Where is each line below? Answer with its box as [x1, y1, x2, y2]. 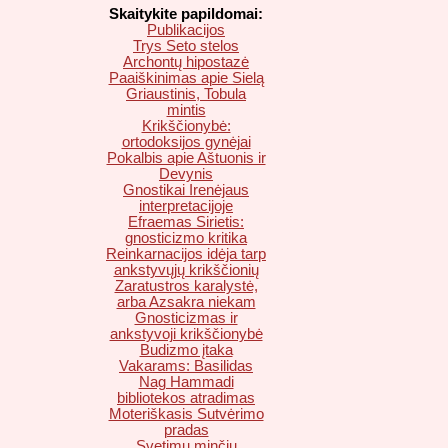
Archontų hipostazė [123, 54, 249, 71]
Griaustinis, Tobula [126, 86, 246, 103]
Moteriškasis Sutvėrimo [108, 406, 264, 423]
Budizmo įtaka [139, 342, 233, 359]
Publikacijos [147, 22, 225, 39]
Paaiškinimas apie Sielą [108, 70, 264, 87]
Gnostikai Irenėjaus [123, 182, 249, 199]
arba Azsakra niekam [116, 294, 256, 311]
